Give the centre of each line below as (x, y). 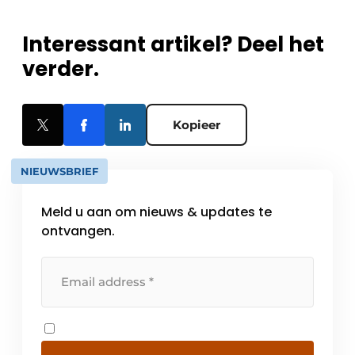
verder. (61, 69)
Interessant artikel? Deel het (173, 45)
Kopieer (197, 125)
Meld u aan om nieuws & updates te (157, 212)
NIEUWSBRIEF (59, 172)
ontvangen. (78, 231)
